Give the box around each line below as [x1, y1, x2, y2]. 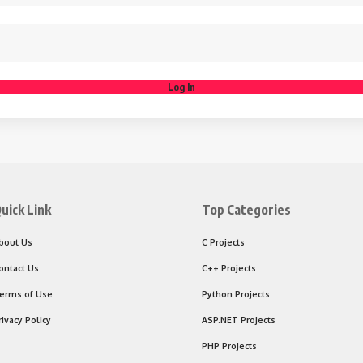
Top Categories [202, 202, 291, 218]
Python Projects [202, 288, 270, 299]
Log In [168, 81, 195, 93]
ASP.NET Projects [202, 314, 275, 325]
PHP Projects [202, 340, 257, 351]
